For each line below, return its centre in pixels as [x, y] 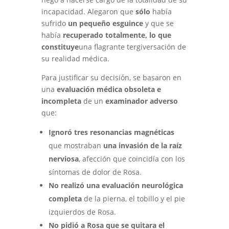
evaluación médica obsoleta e [109, 89]
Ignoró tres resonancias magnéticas [111, 132]
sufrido [54, 23]
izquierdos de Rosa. [82, 212]
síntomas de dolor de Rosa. [95, 172]
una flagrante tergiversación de [132, 47]
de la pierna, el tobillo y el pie [133, 199]
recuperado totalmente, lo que [117, 35]
